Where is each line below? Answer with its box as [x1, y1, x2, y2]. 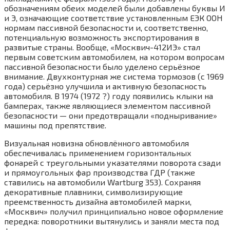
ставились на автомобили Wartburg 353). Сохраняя [4, 177, 201, 187]
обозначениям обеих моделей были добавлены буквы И [4, 3, 225, 13]
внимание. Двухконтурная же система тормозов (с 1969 [4, 71, 224, 81]
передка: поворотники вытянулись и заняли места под [4, 216, 219, 226]
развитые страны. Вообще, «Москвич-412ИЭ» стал [4, 42, 200, 52]
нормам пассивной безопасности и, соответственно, [4, 22, 208, 32]
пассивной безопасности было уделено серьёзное [4, 61, 200, 71]
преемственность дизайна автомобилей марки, [4, 196, 191, 206]
